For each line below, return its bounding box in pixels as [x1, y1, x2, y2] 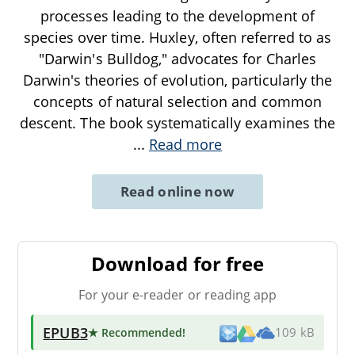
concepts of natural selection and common [33, 91, 322, 111]
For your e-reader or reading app [78, 285, 277, 303]
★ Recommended [87, 324, 183, 340]
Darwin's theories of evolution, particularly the [22, 70, 333, 90]
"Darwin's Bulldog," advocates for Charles [39, 48, 316, 68]
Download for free [91, 250, 264, 277]
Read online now [120, 181, 235, 200]
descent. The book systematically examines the [20, 113, 335, 132]
